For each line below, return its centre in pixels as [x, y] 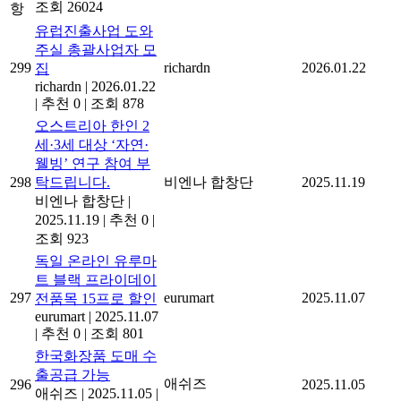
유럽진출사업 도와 [94, 30]
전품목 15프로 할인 [96, 298]
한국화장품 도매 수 [96, 355]
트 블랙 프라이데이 [96, 279]
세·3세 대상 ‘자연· [92, 144]
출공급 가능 [73, 374]
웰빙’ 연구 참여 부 [93, 163]
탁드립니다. [73, 182]
